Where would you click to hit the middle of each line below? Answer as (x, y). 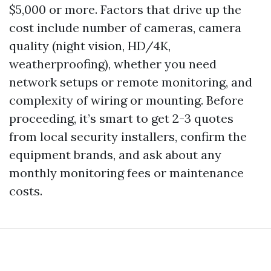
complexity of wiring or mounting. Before (126, 100)
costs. (26, 191)
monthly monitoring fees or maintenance (126, 173)
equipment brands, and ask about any (115, 155)
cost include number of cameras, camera (125, 28)
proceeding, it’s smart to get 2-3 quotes (121, 118)
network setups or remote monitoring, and (131, 82)
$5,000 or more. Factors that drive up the (125, 9)
